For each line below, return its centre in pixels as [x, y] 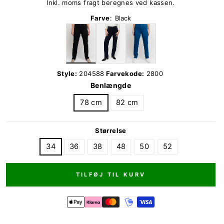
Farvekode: [125, 73]
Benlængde [111, 85]
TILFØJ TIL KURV [111, 174]
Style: [67, 73]
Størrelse [111, 130]
